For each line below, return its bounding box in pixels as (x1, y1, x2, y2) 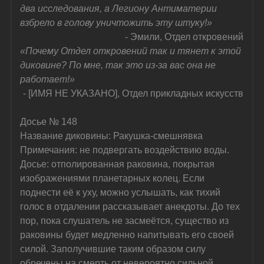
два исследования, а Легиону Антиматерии (20, 3, 220, 14)
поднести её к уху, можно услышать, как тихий (20, 187, 223, 197)
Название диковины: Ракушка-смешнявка (20, 130, 203, 141)
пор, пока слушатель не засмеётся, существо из (20, 215, 232, 226)
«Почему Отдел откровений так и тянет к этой (20, 45, 244, 56)
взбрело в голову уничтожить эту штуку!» (20, 17, 213, 28)
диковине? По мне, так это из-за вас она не (20, 60, 219, 70)
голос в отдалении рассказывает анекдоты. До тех (20, 201, 243, 212)
